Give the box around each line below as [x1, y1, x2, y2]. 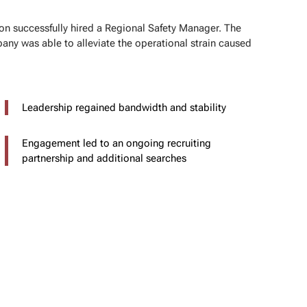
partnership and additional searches [21, 152, 186, 165]
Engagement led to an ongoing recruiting [21, 137, 211, 150]
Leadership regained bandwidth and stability [21, 101, 226, 114]
